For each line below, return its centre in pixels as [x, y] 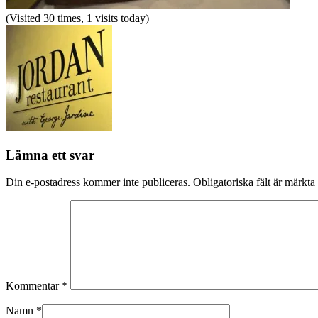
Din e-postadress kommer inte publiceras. [98, 182]
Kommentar [34, 286]
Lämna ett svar [50, 155]
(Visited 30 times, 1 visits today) [77, 18]
